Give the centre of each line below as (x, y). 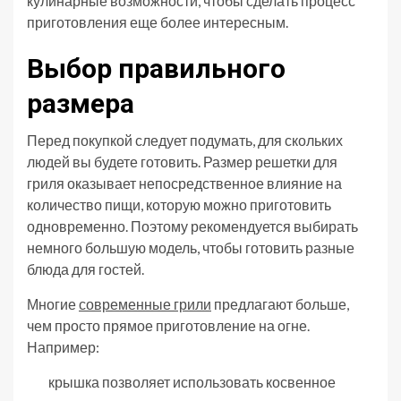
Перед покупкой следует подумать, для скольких (185, 140)
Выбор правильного (156, 68)
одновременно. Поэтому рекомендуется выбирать (192, 226)
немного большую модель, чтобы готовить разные (191, 247)
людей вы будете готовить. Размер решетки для (182, 161)
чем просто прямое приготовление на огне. (168, 325)
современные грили (145, 303)
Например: (63, 346)
